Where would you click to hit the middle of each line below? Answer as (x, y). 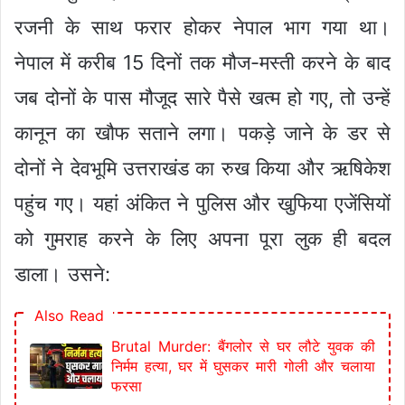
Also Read (70, 315)
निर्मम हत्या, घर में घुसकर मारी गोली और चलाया (243, 366)
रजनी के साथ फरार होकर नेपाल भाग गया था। (202, 27)
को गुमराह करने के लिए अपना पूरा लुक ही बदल (202, 238)
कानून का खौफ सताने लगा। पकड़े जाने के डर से (202, 132)
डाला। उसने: (63, 273)
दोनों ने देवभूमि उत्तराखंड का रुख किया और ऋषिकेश (202, 168)
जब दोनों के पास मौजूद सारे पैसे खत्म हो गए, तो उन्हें (202, 97)
